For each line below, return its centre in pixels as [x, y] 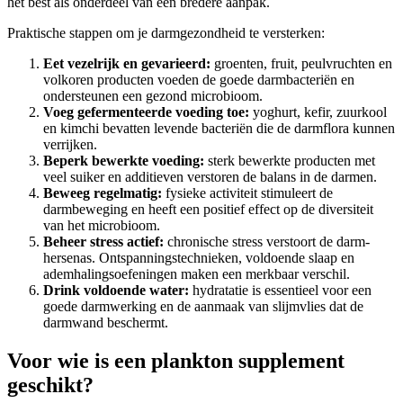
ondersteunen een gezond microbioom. [153, 96]
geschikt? [50, 385]
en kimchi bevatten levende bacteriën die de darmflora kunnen [219, 129]
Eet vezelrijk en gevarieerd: [127, 64]
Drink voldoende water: [116, 291]
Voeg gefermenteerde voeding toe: [146, 112]
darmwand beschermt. [106, 323]
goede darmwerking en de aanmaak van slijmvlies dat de [203, 307]
